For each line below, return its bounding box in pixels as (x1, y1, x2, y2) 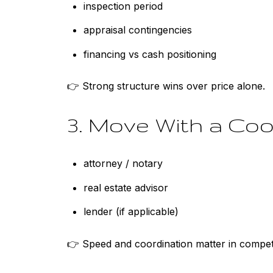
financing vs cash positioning (83, 48, 216, 60)
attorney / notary (83, 157, 163, 170)
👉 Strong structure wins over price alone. (67, 80, 265, 93)
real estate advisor (83, 181, 168, 194)
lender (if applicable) (83, 205, 179, 218)
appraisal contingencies (83, 24, 192, 37)
